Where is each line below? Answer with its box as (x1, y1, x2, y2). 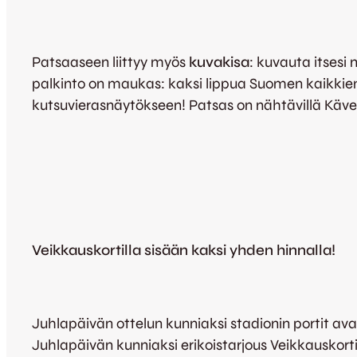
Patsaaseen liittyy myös (32, 53, 189, 71)
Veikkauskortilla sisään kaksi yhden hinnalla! (32, 241, 335, 260)
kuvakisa (189, 53, 249, 71)
